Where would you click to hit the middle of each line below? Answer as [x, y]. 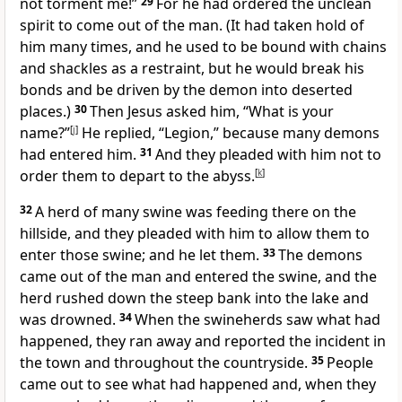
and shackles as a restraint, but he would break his [192, 69]
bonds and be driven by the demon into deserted [186, 90]
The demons [320, 255]
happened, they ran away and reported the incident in [203, 341]
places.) [47, 112]
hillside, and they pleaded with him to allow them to [195, 234]
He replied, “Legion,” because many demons [229, 133]
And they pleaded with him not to [268, 155]
